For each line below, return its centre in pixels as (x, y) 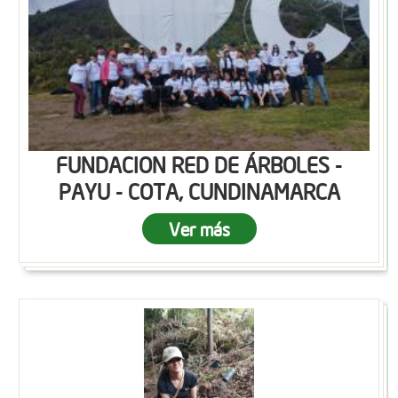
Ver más (199, 229)
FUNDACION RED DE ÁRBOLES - (199, 164)
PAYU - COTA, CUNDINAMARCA (199, 191)
